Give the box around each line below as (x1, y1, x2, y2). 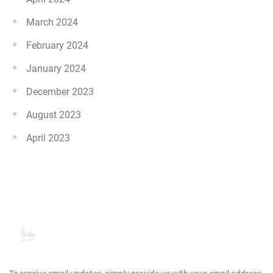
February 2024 (26, 40, 88, 51)
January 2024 (26, 63, 86, 74)
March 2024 (26, 16, 78, 28)
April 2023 (26, 132, 70, 144)
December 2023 (26, 86, 94, 97)
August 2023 (26, 109, 81, 121)
